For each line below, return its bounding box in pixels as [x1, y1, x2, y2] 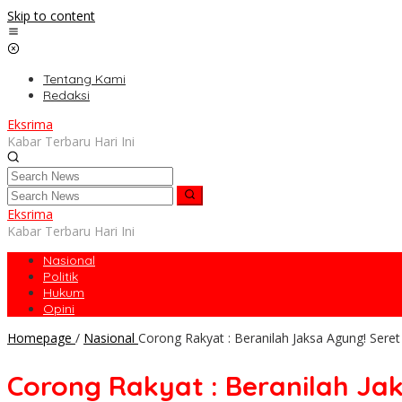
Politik [43, 268, 78, 285]
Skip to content [7, 7, 95, 24]
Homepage [7, 329, 72, 347]
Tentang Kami [43, 71, 126, 87]
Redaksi [43, 87, 90, 103]
